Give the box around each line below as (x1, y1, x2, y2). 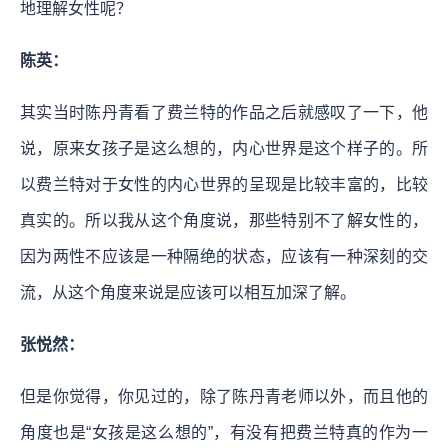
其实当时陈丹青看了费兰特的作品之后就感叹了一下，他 (20, 104, 428, 122)
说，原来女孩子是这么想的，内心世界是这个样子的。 (20, 140, 412, 158)
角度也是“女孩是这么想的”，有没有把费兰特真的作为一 (20, 424, 428, 442)
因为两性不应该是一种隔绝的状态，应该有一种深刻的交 (20, 248, 428, 266)
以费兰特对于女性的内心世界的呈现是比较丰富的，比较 (20, 176, 428, 194)
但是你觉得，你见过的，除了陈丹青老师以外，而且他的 (20, 388, 428, 406)
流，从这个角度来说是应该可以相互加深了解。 (20, 284, 356, 302)
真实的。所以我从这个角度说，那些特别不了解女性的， (20, 212, 428, 230)
